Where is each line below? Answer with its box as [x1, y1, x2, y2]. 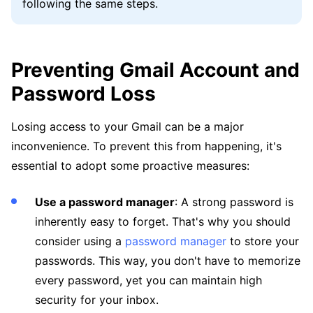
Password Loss [11, 82, 156, 106]
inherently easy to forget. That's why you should [35, 214, 291, 229]
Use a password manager [35, 195, 175, 210]
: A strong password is [175, 195, 293, 210]
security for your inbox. [35, 293, 159, 307]
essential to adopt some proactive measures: [11, 159, 249, 173]
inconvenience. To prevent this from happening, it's [11, 139, 282, 154]
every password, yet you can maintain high [35, 273, 262, 288]
